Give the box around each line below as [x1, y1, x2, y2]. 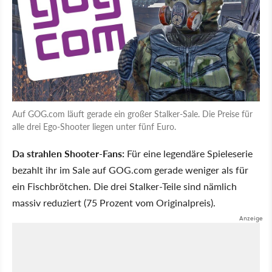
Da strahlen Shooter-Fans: [12, 146, 124, 160]
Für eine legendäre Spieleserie [124, 146, 253, 160]
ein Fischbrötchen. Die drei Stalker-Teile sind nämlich [12, 178, 237, 193]
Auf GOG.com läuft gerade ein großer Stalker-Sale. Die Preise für [12, 107, 253, 120]
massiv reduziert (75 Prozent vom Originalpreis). [12, 195, 216, 209]
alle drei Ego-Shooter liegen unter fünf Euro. [12, 120, 176, 132]
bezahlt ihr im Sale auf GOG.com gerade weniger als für [12, 162, 248, 177]
